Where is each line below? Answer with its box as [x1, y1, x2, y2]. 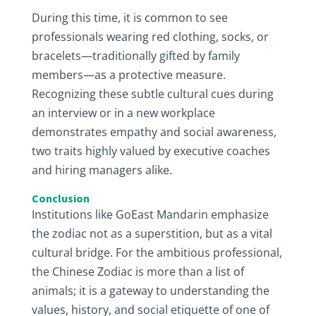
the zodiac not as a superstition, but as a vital [31, 226, 272, 241]
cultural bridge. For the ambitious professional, [31, 245, 282, 260]
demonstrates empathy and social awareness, [31, 124, 276, 140]
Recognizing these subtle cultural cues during [31, 86, 274, 102]
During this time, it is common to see [31, 10, 228, 25]
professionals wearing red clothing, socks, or [31, 29, 269, 44]
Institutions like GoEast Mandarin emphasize [31, 207, 269, 222]
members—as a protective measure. [31, 67, 226, 83]
